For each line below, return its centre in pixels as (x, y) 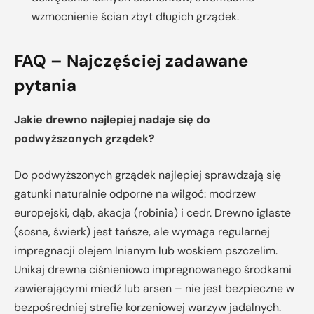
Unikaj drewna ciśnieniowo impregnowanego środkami (153, 269)
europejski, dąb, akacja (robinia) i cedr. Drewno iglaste (152, 212)
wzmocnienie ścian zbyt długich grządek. (135, 17)
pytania (45, 86)
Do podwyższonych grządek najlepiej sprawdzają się (148, 175)
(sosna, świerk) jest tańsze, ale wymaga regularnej (142, 231)
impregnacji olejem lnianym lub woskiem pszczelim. (146, 250)
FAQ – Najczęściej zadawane (131, 61)
